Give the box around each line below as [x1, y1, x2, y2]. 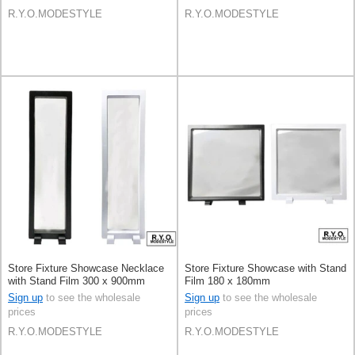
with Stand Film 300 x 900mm [8, 275, 145, 287]
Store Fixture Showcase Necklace [8, 262, 164, 274]
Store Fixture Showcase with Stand [185, 262, 346, 274]
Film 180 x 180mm [185, 275, 270, 287]
